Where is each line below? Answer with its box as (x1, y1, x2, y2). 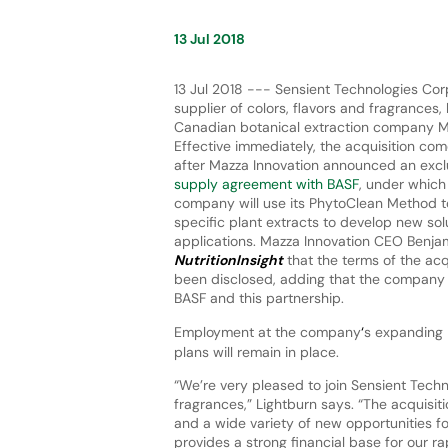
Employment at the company (173, 322, 361, 341)
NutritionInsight (173, 250, 283, 269)
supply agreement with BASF (173, 174, 359, 193)
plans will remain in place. (173, 342, 343, 361)
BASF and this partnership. (173, 288, 344, 307)
